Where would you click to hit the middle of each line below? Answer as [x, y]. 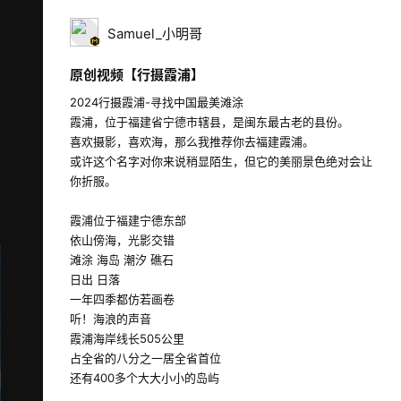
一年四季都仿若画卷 [122, 299]
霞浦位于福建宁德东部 [128, 220]
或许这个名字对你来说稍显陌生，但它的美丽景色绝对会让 [221, 161]
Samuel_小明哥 [155, 33]
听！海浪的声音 [111, 319]
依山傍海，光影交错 [122, 240]
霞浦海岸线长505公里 [127, 338]
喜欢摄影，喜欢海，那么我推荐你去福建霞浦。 [192, 141]
